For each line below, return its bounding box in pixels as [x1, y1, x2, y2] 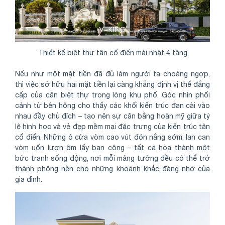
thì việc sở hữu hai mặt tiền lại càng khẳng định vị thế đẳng [15, 80, 210, 88]
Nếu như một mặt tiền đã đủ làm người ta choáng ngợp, [15, 69, 210, 78]
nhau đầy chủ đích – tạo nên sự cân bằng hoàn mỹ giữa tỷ [15, 111, 210, 120]
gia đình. [15, 175, 42, 183]
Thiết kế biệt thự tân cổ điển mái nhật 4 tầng [38, 48, 187, 57]
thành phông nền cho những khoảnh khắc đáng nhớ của [15, 164, 210, 173]
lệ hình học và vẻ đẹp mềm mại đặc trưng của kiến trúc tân [15, 122, 210, 131]
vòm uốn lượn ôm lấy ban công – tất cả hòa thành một [15, 143, 210, 152]
